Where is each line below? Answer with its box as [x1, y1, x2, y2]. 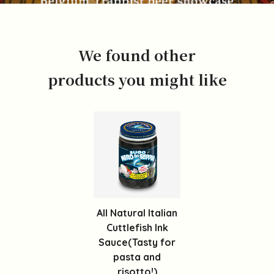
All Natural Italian [97, 206, 177, 219]
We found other [78, 44, 196, 66]
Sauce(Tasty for [98, 235, 176, 248]
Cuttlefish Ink [106, 221, 168, 234]
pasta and [113, 250, 161, 263]
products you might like [47, 68, 227, 91]
